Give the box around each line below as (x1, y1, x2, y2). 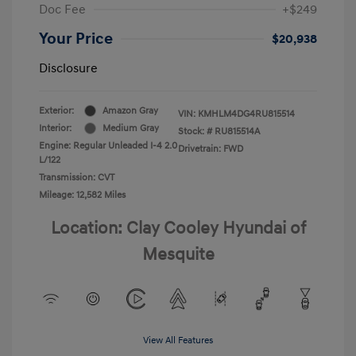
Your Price (39, 29, 113, 48)
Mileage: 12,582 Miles (39, 188, 126, 201)
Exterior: (39, 104, 74, 117)
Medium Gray (103, 122, 159, 134)
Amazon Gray (103, 104, 158, 117)
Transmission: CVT (39, 171, 114, 184)
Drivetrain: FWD (178, 142, 243, 155)
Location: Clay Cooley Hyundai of (50, 217, 306, 239)
